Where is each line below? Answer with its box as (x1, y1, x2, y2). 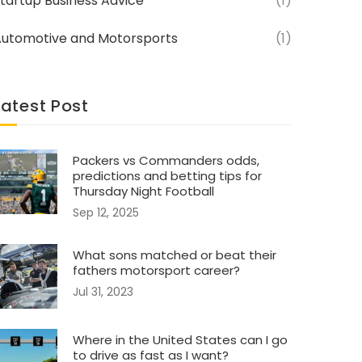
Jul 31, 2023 (73, 284, 133, 300)
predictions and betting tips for (73, 167, 262, 184)
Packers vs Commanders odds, (73, 152, 259, 169)
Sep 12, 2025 (73, 204, 139, 221)
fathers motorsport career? (73, 262, 240, 279)
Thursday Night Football (73, 183, 214, 200)
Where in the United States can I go (73, 331, 288, 348)
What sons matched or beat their (73, 246, 276, 263)
